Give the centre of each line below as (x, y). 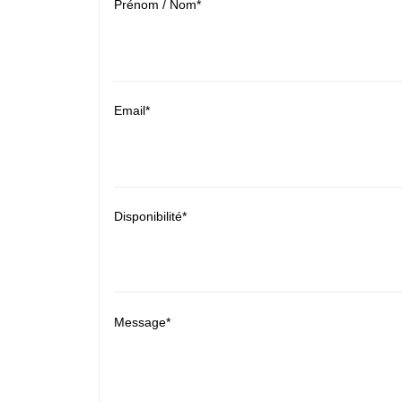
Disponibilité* (151, 217)
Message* (143, 322)
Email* (132, 111)
